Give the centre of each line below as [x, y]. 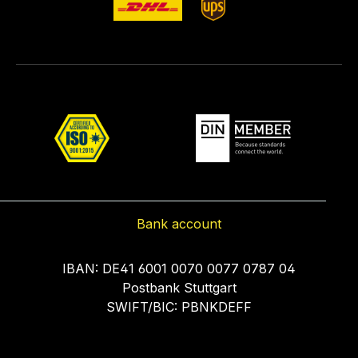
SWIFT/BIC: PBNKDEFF [179, 307]
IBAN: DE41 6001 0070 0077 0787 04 [179, 268]
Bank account [179, 224]
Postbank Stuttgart [179, 288]
